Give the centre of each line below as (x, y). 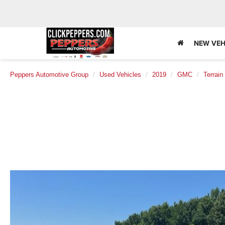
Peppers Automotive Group (49, 75)
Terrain (213, 75)
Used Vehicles (120, 75)
